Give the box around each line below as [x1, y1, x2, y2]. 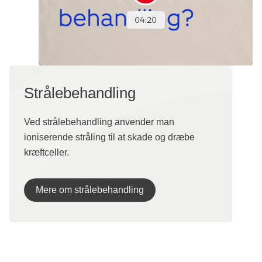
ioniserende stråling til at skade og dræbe [24, 132, 195, 142]
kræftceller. [24, 147, 69, 157]
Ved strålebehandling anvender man [24, 116, 174, 127]
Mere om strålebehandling [36, 184, 144, 195]
